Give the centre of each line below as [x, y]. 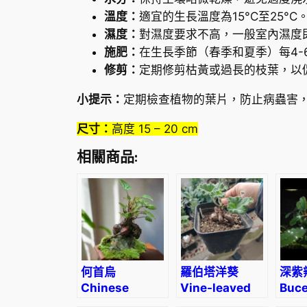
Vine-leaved [216, 288]
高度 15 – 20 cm [155, 128]
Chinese [105, 288]
